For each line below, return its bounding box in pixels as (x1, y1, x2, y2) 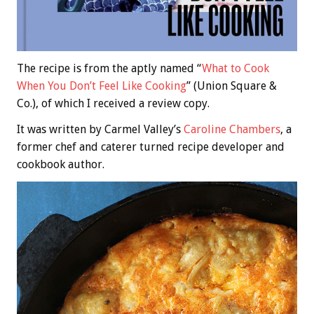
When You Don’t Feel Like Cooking (17, 79, 186, 93)
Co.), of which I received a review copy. (17, 97, 210, 111)
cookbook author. (17, 158, 104, 172)
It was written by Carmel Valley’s (17, 123, 184, 137)
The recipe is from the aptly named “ (17, 62, 202, 76)
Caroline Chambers (184, 123, 280, 137)
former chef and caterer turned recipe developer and (17, 140, 285, 154)
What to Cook (202, 62, 269, 76)
